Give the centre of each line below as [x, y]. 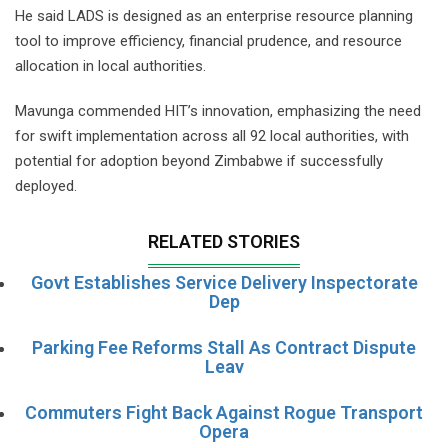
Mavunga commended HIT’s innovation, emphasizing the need [218, 110]
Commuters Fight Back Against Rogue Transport [224, 412]
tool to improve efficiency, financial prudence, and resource [208, 40]
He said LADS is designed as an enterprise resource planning [214, 15]
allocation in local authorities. [110, 65]
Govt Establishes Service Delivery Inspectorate [224, 282]
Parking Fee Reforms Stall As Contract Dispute [224, 347]
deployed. [48, 185]
